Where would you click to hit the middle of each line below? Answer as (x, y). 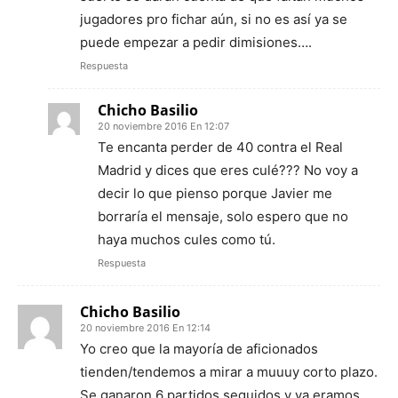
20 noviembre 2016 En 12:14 (145, 327)
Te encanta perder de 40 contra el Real (220, 147)
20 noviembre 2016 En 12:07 (163, 126)
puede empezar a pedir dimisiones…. (196, 42)
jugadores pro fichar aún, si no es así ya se (214, 19)
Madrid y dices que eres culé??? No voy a (228, 170)
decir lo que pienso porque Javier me (215, 193)
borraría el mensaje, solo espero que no (223, 216)
